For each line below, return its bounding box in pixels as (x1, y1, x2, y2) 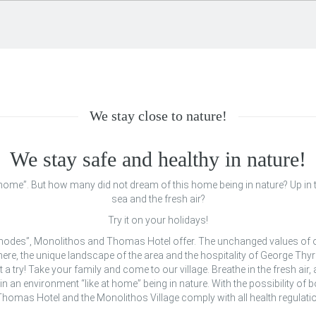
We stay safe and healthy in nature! (10, 147, 306, 171)
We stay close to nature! (89, 108, 227, 123)
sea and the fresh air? (111, 193, 205, 205)
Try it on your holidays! (108, 214, 208, 226)
